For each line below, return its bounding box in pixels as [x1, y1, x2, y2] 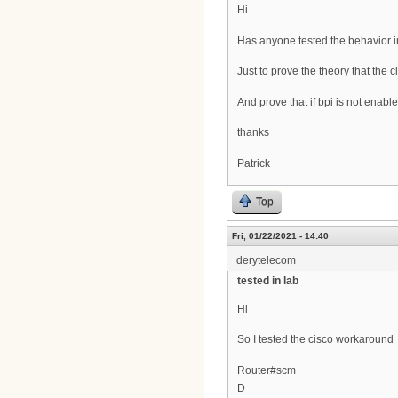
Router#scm [237, 363, 296, 377]
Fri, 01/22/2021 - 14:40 [232, 231, 329, 242]
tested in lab [237, 275, 298, 288]
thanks [237, 126, 269, 139]
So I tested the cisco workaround [237, 333, 394, 346]
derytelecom [236, 254, 296, 267]
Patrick [237, 156, 270, 170]
